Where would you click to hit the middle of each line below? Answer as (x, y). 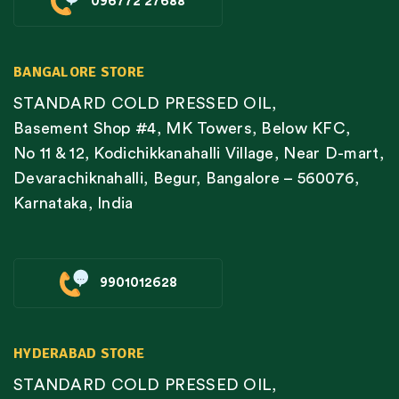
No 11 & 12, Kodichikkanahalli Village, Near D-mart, (199, 153)
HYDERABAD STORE (79, 353)
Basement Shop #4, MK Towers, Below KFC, (182, 128)
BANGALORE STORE (79, 72)
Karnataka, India (73, 203)
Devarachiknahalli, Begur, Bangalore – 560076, (187, 178)
